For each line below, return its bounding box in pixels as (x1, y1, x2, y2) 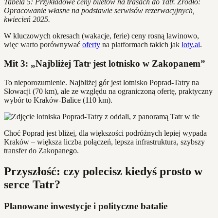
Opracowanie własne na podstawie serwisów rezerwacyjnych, (4, 6, 195, 15)
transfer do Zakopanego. (4, 146, 79, 155)
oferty (82, 40, 100, 49)
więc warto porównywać (4, 40, 82, 49)
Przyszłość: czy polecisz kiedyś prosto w (4, 164, 202, 178)
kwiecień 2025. (4, 15, 50, 24)
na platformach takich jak (100, 40, 182, 49)
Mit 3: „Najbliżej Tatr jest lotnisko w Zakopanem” (4, 58, 205, 69)
